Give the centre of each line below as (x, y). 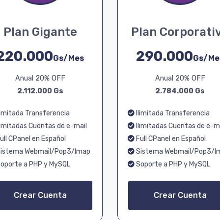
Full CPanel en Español (170, 139)
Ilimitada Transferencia (172, 113)
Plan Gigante (40, 32)
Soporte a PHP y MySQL (172, 164)
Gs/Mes (69, 58)
